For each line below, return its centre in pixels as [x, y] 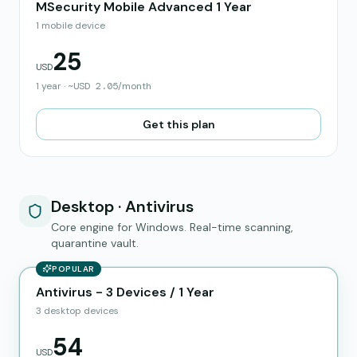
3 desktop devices [77, 311]
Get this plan [178, 124]
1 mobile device [71, 25]
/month [135, 86]
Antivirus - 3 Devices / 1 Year [125, 292]
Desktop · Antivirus [122, 206]
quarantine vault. [95, 243]
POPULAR [73, 269]
